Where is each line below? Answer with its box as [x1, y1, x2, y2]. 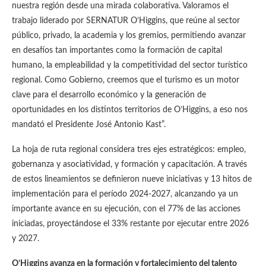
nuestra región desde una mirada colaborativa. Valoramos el [12, 2, 229, 11]
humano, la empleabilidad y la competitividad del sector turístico [12, 61, 248, 70]
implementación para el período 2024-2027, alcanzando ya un [12, 190, 238, 199]
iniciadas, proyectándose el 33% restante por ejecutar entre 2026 [12, 220, 249, 229]
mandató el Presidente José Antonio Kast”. [12, 121, 166, 129]
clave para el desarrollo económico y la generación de [12, 91, 206, 100]
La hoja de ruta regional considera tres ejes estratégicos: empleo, [12, 145, 246, 154]
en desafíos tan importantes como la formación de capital [12, 46, 222, 55]
